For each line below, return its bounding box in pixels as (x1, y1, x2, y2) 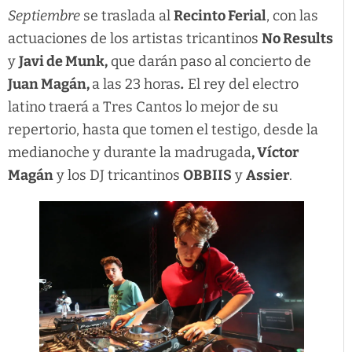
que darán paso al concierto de (108, 52, 311, 70)
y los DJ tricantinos (53, 166, 183, 184)
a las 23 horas (92, 75, 181, 93)
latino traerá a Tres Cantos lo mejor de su (8, 97, 278, 115)
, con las (266, 6, 318, 24)
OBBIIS (183, 166, 232, 184)
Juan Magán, (8, 75, 92, 93)
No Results (262, 29, 333, 47)
